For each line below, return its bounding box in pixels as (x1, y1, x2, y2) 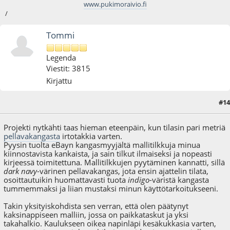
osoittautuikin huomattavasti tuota (4, 175, 128, 185)
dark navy (4, 166, 37, 177)
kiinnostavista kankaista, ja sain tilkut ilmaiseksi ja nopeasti (4, 148, 213, 159)
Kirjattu (46, 75, 72, 86)
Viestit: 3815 (46, 63, 91, 74)
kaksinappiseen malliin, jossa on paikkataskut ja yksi (4, 209, 189, 220)
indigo (128, 175, 150, 185)
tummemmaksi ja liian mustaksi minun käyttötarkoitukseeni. (4, 183, 219, 194)
